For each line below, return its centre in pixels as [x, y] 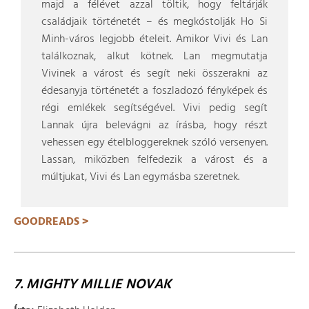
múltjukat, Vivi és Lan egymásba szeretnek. [140, 177]
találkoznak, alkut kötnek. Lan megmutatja [154, 57]
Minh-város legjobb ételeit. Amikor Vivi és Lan [154, 39]
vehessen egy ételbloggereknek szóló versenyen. [154, 143]
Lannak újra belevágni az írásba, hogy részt [154, 126]
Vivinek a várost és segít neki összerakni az [154, 74]
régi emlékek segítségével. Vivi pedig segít [154, 108]
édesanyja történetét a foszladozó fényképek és [154, 91]
